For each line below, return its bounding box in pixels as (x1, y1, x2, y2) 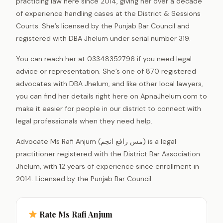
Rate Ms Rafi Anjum (37, 209, 113, 220)
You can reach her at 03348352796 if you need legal (16, 54, 192, 63)
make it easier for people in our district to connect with (16, 104, 201, 113)
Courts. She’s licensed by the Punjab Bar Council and (16, 21, 190, 30)
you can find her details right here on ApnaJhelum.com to (16, 91, 207, 101)
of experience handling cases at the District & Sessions (16, 8, 201, 18)
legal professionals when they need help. (16, 116, 152, 125)
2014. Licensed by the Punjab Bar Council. (16, 174, 153, 183)
